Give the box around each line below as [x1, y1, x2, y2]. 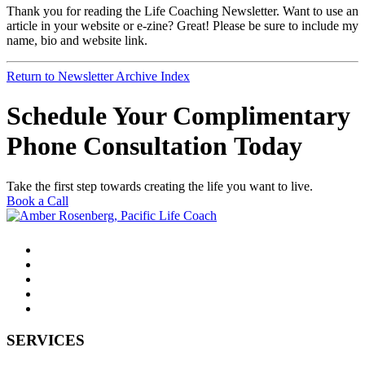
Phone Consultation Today [7, 131, 302, 161]
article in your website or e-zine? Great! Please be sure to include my [7, 18, 358, 33]
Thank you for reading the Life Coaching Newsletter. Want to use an [7, 3, 358, 18]
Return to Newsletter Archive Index [7, 68, 190, 83]
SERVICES [7, 331, 85, 349]
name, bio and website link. [7, 33, 147, 47]
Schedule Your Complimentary [7, 101, 350, 131]
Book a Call [7, 193, 68, 208]
